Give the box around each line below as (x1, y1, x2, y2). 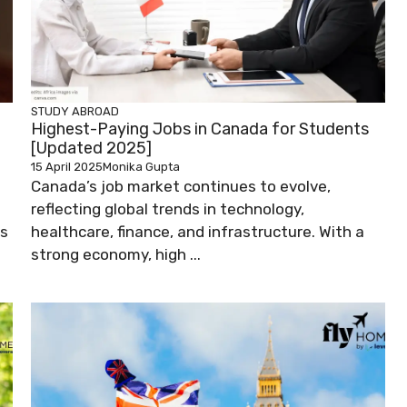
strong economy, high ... (31, 245, 201, 264)
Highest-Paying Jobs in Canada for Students (31, 119, 369, 140)
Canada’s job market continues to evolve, (31, 177, 331, 196)
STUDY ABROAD (31, 104, 119, 119)
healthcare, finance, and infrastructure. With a (31, 223, 364, 242)
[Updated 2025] (31, 138, 152, 159)
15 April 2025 (31, 160, 103, 174)
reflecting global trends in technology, (31, 200, 304, 219)
